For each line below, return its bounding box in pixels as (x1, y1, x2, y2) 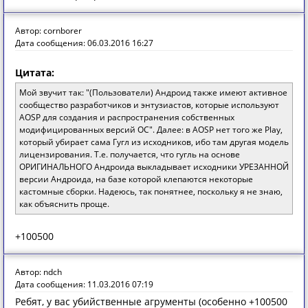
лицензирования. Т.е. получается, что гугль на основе (19, 148, 240, 160)
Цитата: (15, 66, 54, 79)
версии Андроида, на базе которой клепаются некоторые (19, 173, 253, 185)
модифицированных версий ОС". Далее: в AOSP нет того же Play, (19, 124, 283, 135)
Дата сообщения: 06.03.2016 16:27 (15, 37, 153, 49)
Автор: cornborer (15, 25, 82, 36)
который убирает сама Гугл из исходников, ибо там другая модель (19, 136, 289, 148)
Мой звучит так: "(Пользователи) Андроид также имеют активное (19, 87, 287, 98)
